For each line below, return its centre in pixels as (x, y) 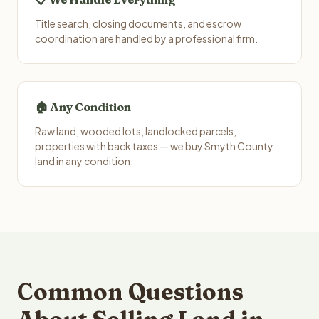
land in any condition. (84, 161)
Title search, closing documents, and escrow (138, 23)
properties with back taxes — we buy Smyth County (154, 146)
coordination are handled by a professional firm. (146, 38)
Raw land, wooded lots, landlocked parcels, (136, 131)
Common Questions (130, 292)
